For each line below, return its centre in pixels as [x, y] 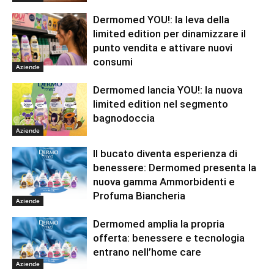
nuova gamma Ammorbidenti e [164, 181]
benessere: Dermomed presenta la [175, 167]
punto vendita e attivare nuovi [163, 47]
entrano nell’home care [147, 252]
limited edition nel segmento [161, 104]
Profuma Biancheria [139, 195]
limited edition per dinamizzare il [170, 33]
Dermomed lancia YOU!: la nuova [168, 90]
